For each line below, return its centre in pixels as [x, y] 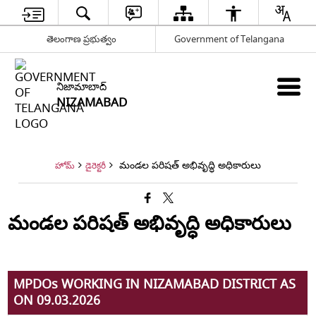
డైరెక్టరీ [96, 166]
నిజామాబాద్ [82, 87]
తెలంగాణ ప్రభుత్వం [81, 39]
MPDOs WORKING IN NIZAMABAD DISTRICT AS [155, 285]
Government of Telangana [229, 39]
